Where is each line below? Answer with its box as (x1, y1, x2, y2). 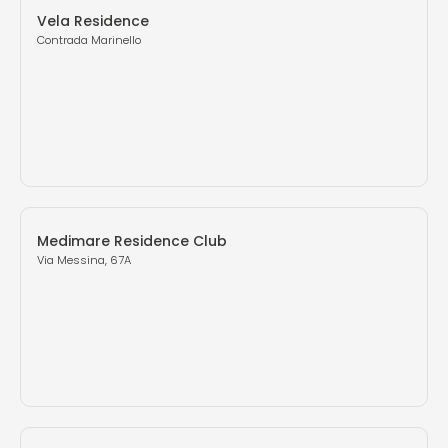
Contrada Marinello (37, 32, 141, 49)
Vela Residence (37, 11, 149, 32)
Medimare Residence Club (37, 231, 227, 252)
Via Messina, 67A (37, 252, 131, 269)
